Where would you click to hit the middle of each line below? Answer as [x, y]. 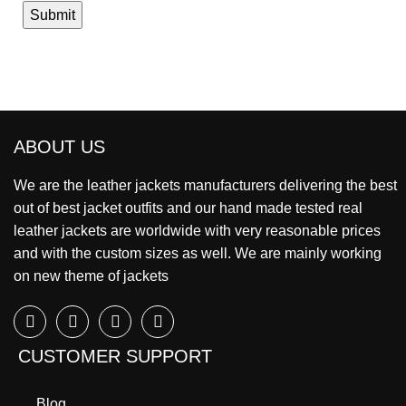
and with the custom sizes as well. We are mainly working [198, 254]
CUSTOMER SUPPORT [115, 357]
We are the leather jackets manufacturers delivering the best [205, 186]
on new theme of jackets [91, 276]
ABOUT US [59, 147]
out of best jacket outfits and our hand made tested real [188, 208]
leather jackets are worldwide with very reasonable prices [197, 231]
